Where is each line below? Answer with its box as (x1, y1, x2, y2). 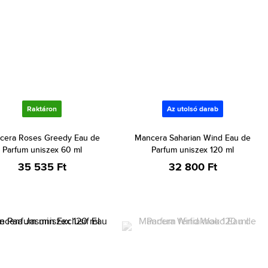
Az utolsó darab (167, 103, 218, 114)
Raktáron (27, 103, 57, 114)
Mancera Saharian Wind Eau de (135, 132, 251, 144)
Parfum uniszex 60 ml (2, 144, 82, 156)
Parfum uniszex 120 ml (151, 144, 234, 156)
